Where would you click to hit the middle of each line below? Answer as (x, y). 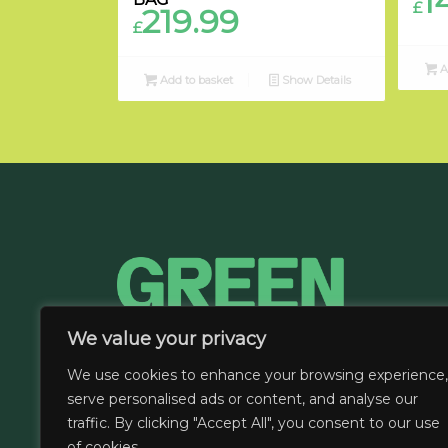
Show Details (314, 80)
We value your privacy (166, 339)
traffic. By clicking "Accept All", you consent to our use (253, 423)
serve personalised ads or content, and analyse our (242, 399)
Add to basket (195, 80)
